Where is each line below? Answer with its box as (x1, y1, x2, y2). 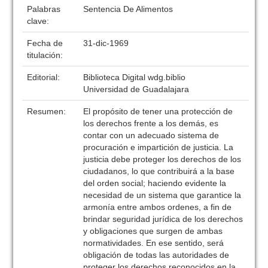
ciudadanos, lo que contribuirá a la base (83, 166, 235, 176)
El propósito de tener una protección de (83, 106, 233, 116)
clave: (27, 16, 52, 26)
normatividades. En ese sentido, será (83, 238, 224, 248)
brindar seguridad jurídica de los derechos (83, 214, 243, 224)
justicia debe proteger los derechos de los (83, 154, 242, 164)
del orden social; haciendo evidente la (83, 178, 227, 188)
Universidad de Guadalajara (83, 84, 190, 94)
